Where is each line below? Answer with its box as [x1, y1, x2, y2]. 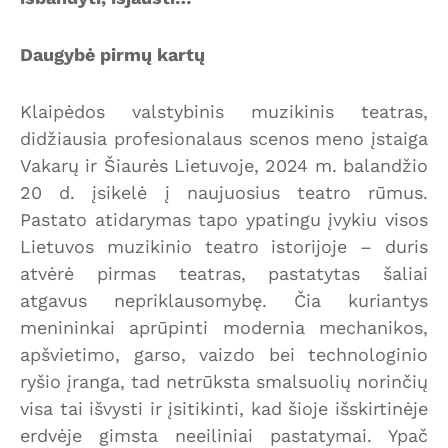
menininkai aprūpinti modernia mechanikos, [20, 316, 428, 338]
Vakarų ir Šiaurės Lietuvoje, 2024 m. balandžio [20, 154, 428, 176]
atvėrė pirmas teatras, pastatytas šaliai [20, 262, 428, 284]
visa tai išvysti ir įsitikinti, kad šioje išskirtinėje [20, 397, 428, 419]
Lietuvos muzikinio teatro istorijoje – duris [20, 235, 428, 257]
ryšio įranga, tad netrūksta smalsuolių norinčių [20, 370, 428, 392]
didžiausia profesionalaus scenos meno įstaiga [20, 127, 428, 149]
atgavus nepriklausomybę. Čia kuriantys [20, 289, 428, 311]
